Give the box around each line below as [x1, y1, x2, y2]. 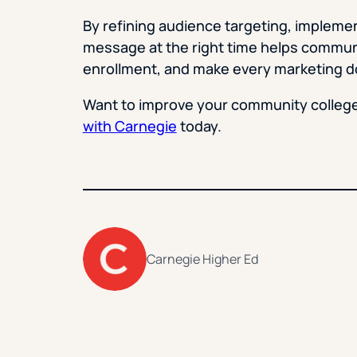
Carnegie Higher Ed [146, 249, 258, 268]
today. [176, 116, 222, 136]
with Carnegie [82, 116, 177, 136]
